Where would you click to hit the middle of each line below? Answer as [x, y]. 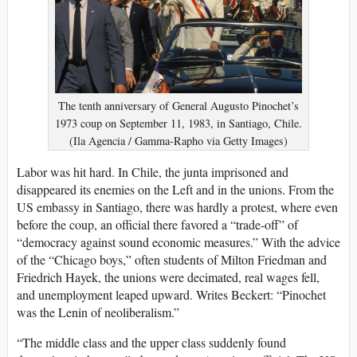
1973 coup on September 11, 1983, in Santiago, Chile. [178, 123]
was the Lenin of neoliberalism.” [98, 312]
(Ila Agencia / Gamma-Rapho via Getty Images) [178, 140]
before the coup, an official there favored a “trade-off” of [157, 224]
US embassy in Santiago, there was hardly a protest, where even [177, 206]
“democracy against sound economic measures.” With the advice [178, 241]
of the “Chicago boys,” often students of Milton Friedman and [172, 259]
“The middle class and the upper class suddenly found [151, 342]
